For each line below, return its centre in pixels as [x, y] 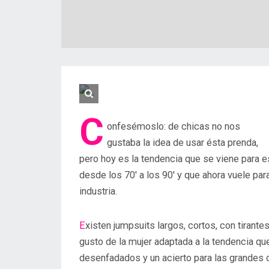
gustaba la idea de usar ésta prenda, [183, 143]
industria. [98, 191]
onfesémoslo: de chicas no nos [174, 126]
